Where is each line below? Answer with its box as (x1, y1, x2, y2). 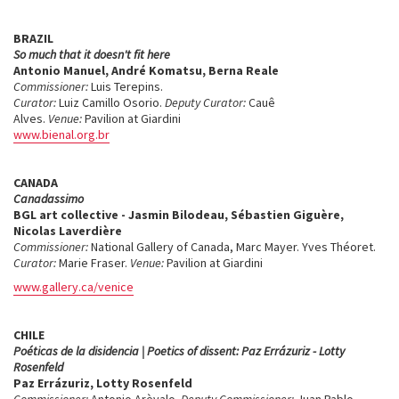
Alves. (13, 110, 48, 126)
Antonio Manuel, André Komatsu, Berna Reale (13, 62, 279, 78)
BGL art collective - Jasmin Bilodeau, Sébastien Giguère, (13, 207, 344, 223)
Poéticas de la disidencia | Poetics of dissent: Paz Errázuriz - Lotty (13, 343, 345, 359)
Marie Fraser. (56, 255, 130, 271)
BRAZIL (13, 30, 53, 46)
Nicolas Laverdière (13, 223, 122, 239)
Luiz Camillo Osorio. (56, 94, 165, 110)
